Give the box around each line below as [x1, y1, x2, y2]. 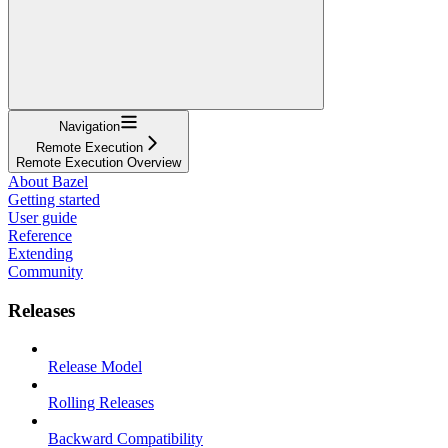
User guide [8, 208, 77, 226]
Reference [8, 226, 72, 244]
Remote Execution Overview [16, 154, 181, 170]
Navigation [59, 118, 120, 134]
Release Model [48, 358, 142, 376]
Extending [8, 244, 73, 262]
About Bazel [8, 172, 88, 190]
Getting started [8, 190, 100, 208]
